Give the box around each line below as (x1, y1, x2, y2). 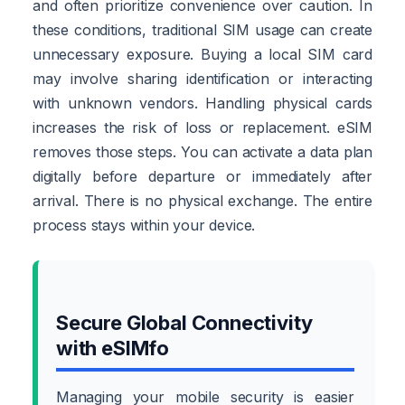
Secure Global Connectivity (56, 310, 313, 334)
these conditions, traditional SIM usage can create (33, 20, 372, 39)
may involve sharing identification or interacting (33, 69, 372, 88)
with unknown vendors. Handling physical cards (33, 93, 372, 112)
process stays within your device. (33, 215, 256, 234)
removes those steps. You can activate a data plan (33, 142, 372, 161)
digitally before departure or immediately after (33, 166, 372, 185)
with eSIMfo (56, 335, 170, 360)
